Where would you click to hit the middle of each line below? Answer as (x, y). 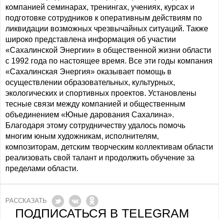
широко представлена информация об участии (91, 39)
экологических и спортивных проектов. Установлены (101, 93)
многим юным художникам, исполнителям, (82, 136)
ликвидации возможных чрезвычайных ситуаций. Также (107, 29)
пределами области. (42, 168)
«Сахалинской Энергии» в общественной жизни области (108, 50)
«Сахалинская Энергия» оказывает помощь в (88, 72)
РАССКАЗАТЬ (26, 200)
